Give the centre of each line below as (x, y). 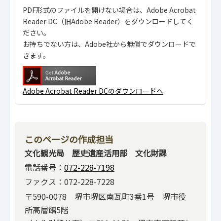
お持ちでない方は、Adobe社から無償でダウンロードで (109, 44)
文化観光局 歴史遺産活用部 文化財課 (96, 153)
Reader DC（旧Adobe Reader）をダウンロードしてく (108, 21)
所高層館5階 (47, 209)
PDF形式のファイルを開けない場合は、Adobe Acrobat (109, 10)
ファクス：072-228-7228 (70, 182)
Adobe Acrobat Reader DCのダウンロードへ (93, 91)
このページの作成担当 (69, 139)
